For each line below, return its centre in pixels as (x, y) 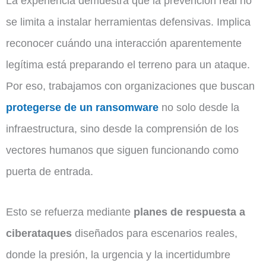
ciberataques (39, 233)
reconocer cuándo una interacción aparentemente (124, 43)
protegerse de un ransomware (82, 107)
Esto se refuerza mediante (70, 211)
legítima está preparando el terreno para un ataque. (128, 64)
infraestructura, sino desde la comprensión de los (122, 128)
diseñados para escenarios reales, (155, 233)
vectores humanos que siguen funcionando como (122, 150)
